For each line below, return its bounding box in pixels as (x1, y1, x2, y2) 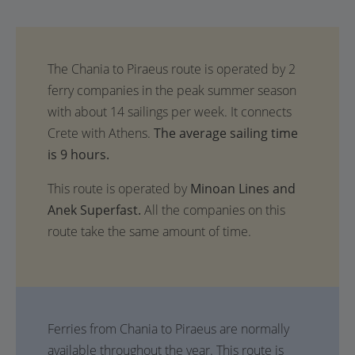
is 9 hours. (48, 146, 109, 163)
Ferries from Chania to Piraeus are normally (48, 320, 289, 338)
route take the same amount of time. (48, 223, 251, 240)
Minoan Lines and (190, 180, 296, 197)
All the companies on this (144, 201, 285, 219)
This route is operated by (48, 180, 190, 197)
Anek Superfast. (48, 201, 144, 219)
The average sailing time (154, 124, 298, 142)
